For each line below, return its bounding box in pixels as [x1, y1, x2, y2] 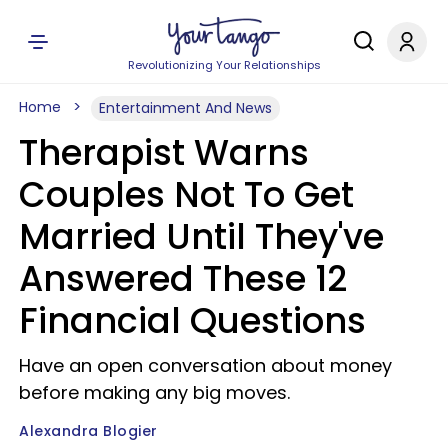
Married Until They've [19, 212, 384, 261]
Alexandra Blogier [19, 421, 158, 441]
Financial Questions [19, 296, 366, 345]
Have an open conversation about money [19, 353, 392, 378]
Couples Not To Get [19, 170, 354, 219]
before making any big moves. [19, 380, 290, 405]
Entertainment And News [99, 98, 272, 118]
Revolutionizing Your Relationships [127, 57, 321, 73]
